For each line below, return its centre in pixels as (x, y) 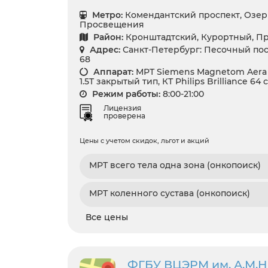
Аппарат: (112, 71)
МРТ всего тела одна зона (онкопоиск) (175, 165)
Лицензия (122, 108)
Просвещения (112, 24)
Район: (107, 37)
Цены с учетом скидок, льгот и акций (144, 141)
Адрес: (104, 49)
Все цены (107, 217)
